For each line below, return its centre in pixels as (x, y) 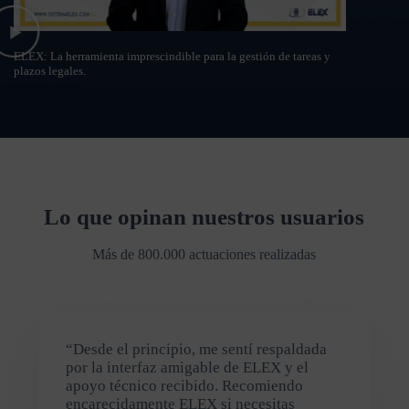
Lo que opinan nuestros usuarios (204, 216)
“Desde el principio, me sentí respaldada (196, 349)
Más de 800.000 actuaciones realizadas (204, 254)
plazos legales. (50, 70)
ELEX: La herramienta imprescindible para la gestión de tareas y (172, 56)
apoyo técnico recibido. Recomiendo (184, 385)
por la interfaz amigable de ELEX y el (187, 367)
